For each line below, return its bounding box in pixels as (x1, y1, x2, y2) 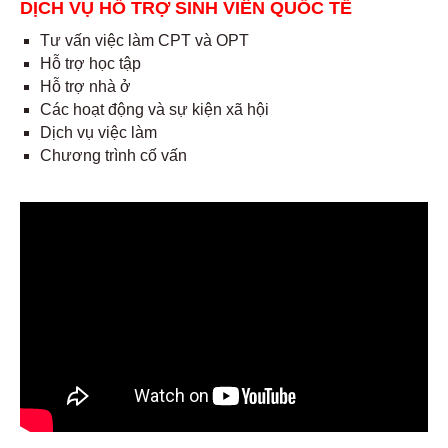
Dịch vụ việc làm (40, 124, 157, 142)
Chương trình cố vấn (40, 147, 187, 165)
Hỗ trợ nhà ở (40, 78, 131, 96)
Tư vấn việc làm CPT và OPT (40, 32, 253, 50)
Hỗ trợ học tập (40, 55, 141, 73)
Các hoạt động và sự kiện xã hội (40, 101, 269, 119)
